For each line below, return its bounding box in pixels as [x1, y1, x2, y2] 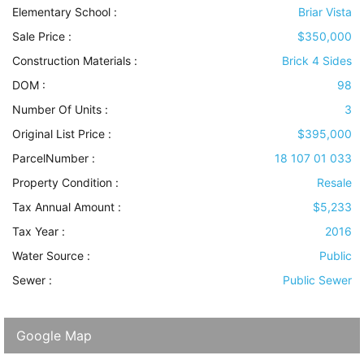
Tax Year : [12, 224, 65, 239]
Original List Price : [12, 127, 111, 141]
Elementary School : [12, 5, 117, 19]
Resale [317, 175, 352, 190]
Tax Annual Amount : [12, 200, 121, 214]
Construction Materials [12, 54, 131, 68]
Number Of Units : [12, 102, 108, 117]
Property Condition [12, 175, 112, 190]
